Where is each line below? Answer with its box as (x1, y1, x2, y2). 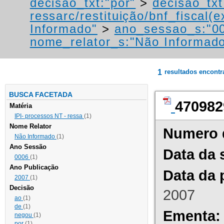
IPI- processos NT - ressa (14, 112, 84, 120)
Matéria (9, 102, 32, 110)
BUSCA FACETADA (9, 90, 72, 99)
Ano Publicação (9, 163, 58, 171)
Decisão (9, 184, 34, 192)
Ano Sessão (9, 143, 46, 151)
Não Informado (14, 133, 56, 140)
